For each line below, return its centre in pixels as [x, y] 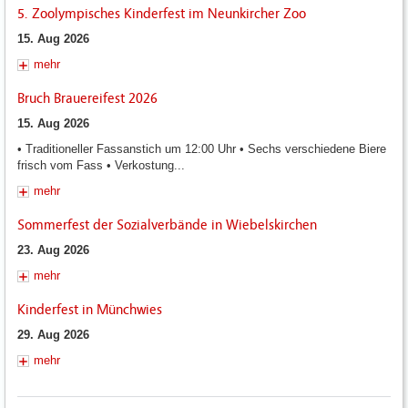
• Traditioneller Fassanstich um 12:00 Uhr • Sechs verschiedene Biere [202, 149]
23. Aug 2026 [53, 250]
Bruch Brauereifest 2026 [87, 99]
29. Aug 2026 [53, 335]
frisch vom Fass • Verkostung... [101, 166]
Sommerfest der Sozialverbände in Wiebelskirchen [167, 225]
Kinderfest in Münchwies [90, 310]
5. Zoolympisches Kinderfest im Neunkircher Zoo [162, 14]
